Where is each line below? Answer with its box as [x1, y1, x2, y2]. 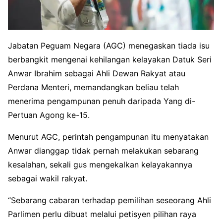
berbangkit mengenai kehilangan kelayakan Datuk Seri [8, 54, 212, 64]
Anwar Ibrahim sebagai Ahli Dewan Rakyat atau [8, 68, 185, 78]
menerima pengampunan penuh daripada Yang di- [8, 96, 195, 106]
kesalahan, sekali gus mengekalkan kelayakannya [8, 159, 192, 169]
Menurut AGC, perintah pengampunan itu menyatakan [8, 131, 209, 142]
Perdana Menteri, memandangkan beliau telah [8, 82, 179, 92]
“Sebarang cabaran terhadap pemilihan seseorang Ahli [8, 195, 211, 205]
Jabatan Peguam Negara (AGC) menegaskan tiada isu [8, 40, 210, 51]
